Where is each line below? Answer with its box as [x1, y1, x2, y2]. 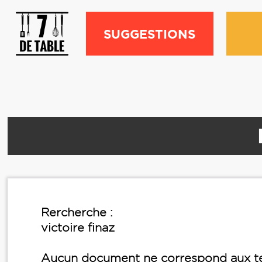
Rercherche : [41, 206, 113, 219]
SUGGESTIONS [104, 27, 196, 41]
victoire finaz [41, 221, 115, 234]
